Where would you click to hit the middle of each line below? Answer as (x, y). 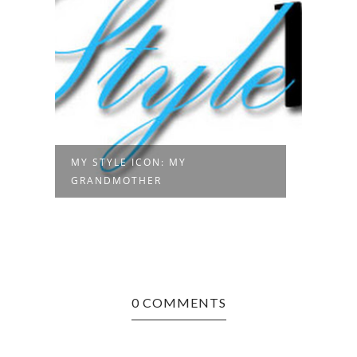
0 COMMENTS (178, 303)
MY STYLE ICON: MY (129, 163)
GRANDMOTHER (116, 181)
